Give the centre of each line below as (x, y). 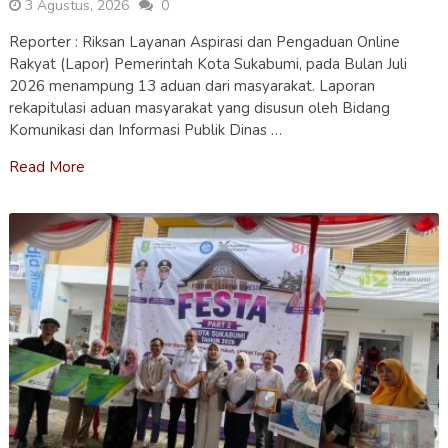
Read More (46, 167)
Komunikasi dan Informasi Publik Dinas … (145, 130)
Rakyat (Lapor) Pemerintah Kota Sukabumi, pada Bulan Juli (207, 64)
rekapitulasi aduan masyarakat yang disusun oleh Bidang (199, 108)
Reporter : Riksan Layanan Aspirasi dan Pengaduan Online (204, 42)
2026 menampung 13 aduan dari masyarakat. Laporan (191, 86)
